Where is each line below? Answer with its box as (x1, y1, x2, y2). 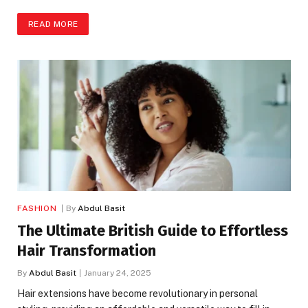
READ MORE (28, 19, 78, 30)
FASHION (17, 203, 57, 213)
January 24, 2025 (84, 267, 151, 278)
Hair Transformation (17, 241, 156, 260)
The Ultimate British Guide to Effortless (17, 221, 288, 240)
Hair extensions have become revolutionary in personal (17, 287, 258, 299)
